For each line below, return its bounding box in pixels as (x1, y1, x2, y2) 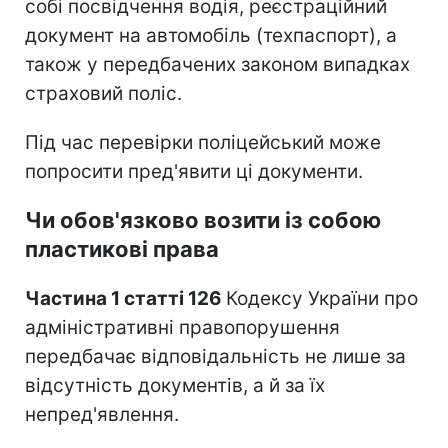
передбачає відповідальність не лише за (25, 344, 406, 368)
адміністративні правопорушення (25, 315, 340, 339)
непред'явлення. (25, 402, 179, 426)
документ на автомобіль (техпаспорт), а (25, 23, 397, 47)
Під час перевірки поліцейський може (25, 130, 381, 154)
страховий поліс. (25, 81, 182, 105)
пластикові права (25, 235, 219, 262)
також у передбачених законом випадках (25, 52, 410, 76)
